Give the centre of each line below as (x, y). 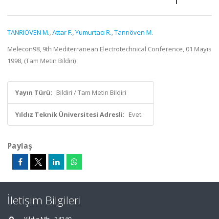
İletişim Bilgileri (44, 200)
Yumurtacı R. (93, 32)
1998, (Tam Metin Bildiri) (42, 61)
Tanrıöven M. (134, 32)
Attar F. (62, 32)
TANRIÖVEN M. (28, 32)
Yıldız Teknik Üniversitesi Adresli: (70, 114)
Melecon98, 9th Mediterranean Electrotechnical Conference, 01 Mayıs (109, 49)
